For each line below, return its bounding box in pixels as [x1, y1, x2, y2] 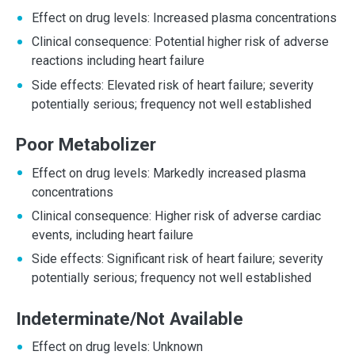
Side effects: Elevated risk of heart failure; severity [32, 77, 314, 93]
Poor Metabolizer [16, 134, 156, 155]
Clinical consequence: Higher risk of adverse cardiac [32, 208, 321, 223]
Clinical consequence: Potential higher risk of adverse [32, 34, 329, 50]
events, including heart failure [32, 227, 193, 242]
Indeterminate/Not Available [16, 307, 243, 329]
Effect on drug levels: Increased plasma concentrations [32, 10, 337, 25]
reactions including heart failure [32, 53, 204, 69]
